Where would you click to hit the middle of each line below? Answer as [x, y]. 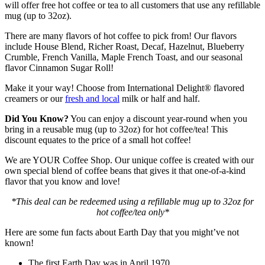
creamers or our [35, 98]
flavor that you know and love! [62, 181]
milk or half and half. [160, 98]
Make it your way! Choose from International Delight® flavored [125, 88]
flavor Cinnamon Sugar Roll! [59, 67]
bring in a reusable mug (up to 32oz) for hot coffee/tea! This [116, 129]
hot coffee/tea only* [132, 212]
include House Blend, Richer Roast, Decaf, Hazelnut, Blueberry [125, 46]
